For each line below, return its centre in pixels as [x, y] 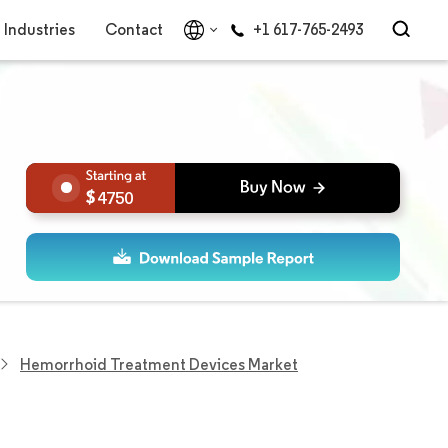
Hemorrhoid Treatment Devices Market [159, 364]
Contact [133, 29]
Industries [39, 29]
